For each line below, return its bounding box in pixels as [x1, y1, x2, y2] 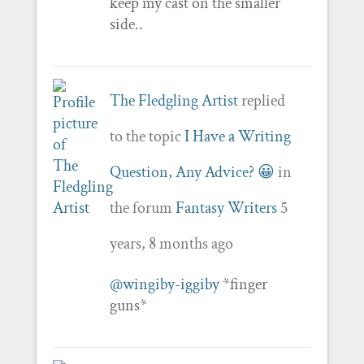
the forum [109, 197, 175, 219]
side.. [109, 13, 143, 35]
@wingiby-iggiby [109, 273, 219, 295]
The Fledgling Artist [109, 89, 238, 111]
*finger [219, 273, 267, 295]
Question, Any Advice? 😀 [109, 161, 275, 183]
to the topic [109, 125, 184, 147]
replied [237, 89, 285, 111]
